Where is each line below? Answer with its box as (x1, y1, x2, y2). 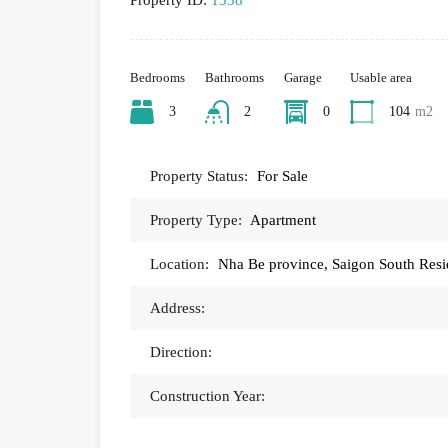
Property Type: (150, 212, 242, 229)
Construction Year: (150, 388, 265, 405)
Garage (284, 70, 322, 86)
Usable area (350, 70, 412, 86)
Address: (150, 300, 205, 317)
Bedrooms (130, 70, 185, 86)
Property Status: (150, 168, 248, 185)
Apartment (250, 212, 316, 229)
